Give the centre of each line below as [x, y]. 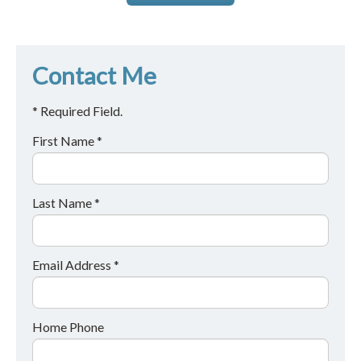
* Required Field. [77, 110]
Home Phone [68, 326]
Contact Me [94, 75]
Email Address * [76, 264]
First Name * [67, 140]
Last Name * [66, 202]
